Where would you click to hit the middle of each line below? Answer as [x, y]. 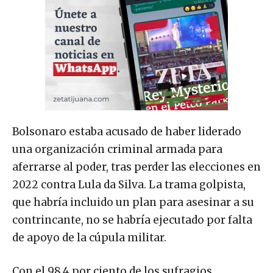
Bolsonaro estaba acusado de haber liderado [127, 132]
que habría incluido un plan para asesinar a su [133, 203]
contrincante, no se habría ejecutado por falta [132, 220]
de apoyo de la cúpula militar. [89, 238]
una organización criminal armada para [117, 150]
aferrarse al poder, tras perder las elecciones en [136, 167]
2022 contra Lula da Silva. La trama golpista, [129, 185]
